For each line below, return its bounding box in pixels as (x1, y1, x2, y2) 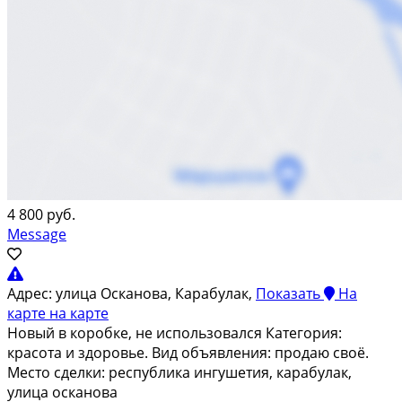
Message (7, 223, 66, 244)
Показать (256, 283, 320, 303)
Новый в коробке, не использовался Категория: (7, 322, 342, 343)
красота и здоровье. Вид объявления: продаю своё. (7, 342, 369, 363)
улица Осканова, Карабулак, (56, 283, 256, 303)
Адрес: (7, 283, 52, 303)
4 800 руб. (7, 204, 75, 224)
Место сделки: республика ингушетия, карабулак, (7, 362, 352, 382)
